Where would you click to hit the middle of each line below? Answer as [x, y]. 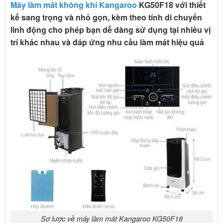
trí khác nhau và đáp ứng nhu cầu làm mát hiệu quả [107, 42]
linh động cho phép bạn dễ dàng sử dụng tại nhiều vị [111, 29]
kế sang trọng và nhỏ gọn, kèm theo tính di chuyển [106, 17]
